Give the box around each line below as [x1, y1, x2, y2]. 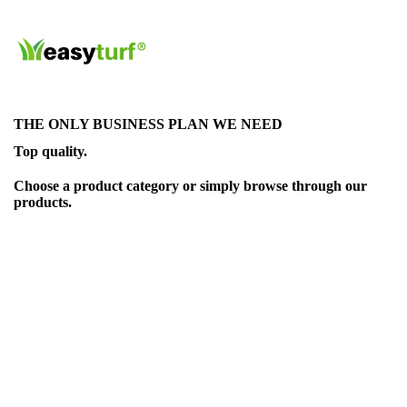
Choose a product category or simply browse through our [14, 178, 367, 194]
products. [14, 194, 72, 210]
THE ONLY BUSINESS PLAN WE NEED [14, 116, 283, 132]
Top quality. [14, 144, 87, 159]
